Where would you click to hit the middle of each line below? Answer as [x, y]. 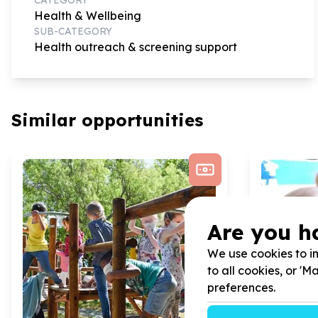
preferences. [241, 287]
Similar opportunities [107, 120]
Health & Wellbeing [88, 15]
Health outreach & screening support [136, 46]
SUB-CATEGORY [73, 31]
